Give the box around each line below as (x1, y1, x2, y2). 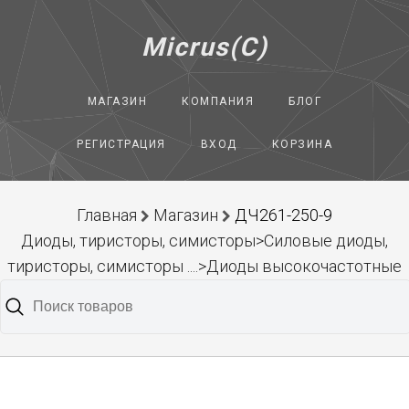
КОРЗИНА (271, 138, 332, 151)
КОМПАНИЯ (182, 95, 255, 108)
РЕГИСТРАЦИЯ (77, 138, 166, 151)
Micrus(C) (141, 32, 268, 62)
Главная (77, 205, 137, 225)
